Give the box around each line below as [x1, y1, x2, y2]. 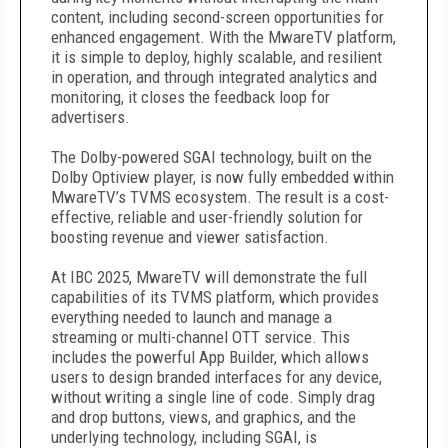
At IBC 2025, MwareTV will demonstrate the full [51, 267, 367, 287]
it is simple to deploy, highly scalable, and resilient [51, 47, 382, 67]
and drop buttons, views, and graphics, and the [51, 407, 356, 427]
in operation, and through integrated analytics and [51, 67, 377, 87]
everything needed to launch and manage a [51, 307, 332, 327]
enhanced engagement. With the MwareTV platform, [51, 27, 396, 47]
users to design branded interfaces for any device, [51, 367, 382, 387]
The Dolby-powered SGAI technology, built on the [51, 147, 372, 167]
